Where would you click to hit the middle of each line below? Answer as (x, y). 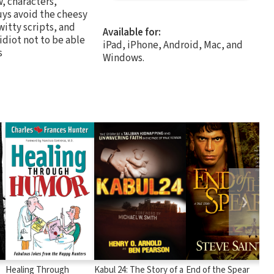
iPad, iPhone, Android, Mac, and (173, 45)
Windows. (124, 58)
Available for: (132, 32)
